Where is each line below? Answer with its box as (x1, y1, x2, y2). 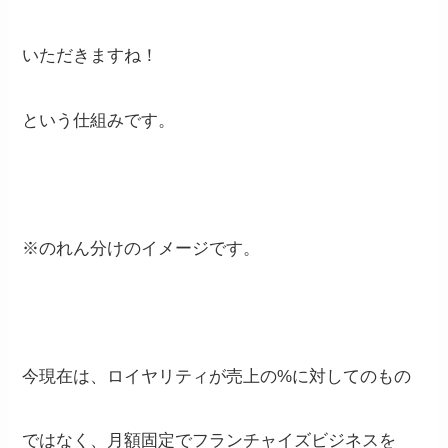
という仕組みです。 (22, 110, 176, 130)
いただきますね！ (22, 46, 159, 66)
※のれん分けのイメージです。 (22, 238, 261, 258)
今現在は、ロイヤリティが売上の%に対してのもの (22, 366, 412, 386)
